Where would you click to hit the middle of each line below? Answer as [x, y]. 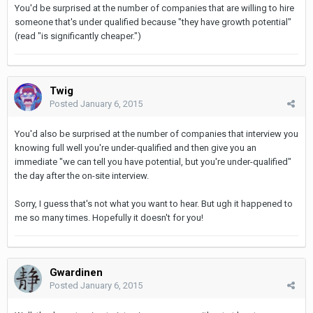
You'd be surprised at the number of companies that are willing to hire [154, 8]
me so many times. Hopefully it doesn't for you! [109, 217]
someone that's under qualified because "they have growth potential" [153, 22]
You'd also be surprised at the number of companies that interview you [156, 133]
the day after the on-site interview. [82, 175]
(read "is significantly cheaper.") [78, 36]
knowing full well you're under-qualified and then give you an [136, 147]
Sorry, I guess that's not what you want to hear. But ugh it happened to [154, 203]
